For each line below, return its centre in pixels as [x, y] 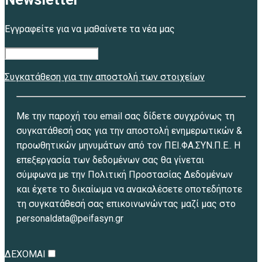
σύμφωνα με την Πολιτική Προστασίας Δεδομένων [125, 174]
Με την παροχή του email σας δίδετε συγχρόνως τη [125, 116]
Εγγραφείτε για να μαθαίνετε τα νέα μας [90, 29]
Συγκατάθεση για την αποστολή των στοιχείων [105, 77]
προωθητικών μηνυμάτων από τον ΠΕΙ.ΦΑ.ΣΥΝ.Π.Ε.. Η [128, 145]
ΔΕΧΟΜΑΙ [25, 254]
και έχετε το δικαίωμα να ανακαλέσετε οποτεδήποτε [129, 189]
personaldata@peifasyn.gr [70, 218]
